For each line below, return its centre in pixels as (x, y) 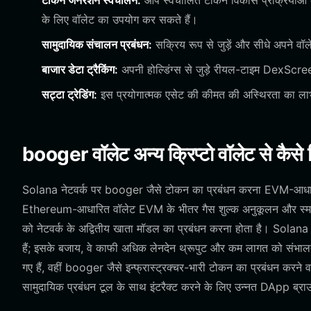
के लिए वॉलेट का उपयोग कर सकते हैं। (120, 19)
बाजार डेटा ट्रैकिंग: (80, 69)
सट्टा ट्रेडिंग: (69, 94)
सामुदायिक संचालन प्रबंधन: (97, 44)
